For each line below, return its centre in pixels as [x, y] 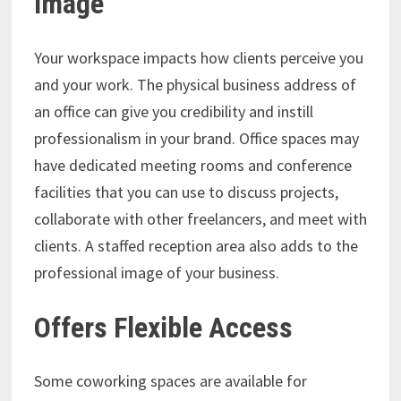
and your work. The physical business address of [195, 84]
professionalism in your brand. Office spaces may [196, 138]
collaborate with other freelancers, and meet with [200, 218]
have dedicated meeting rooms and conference [192, 165]
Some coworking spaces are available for [170, 381]
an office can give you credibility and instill [173, 111]
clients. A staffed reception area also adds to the [196, 245]
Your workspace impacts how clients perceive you [198, 57]
